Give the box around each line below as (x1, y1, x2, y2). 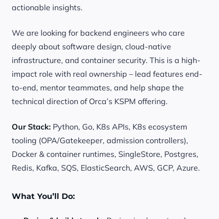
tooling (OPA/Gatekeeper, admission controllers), (12, 135, 188, 145)
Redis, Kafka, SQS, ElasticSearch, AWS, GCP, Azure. (12, 163, 200, 173)
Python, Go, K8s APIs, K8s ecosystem (53, 122, 187, 131)
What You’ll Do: (12, 192, 75, 201)
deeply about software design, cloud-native (12, 42, 171, 51)
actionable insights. (12, 2, 83, 12)
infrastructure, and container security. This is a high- (12, 55, 200, 65)
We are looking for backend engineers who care (12, 28, 185, 38)
